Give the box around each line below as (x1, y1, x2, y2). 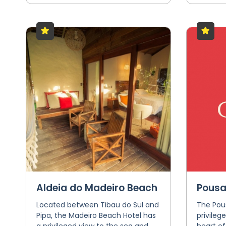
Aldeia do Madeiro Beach (36, 181, 157, 195)
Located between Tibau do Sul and (36, 200, 159, 210)
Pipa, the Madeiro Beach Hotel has (36, 210, 156, 220)
